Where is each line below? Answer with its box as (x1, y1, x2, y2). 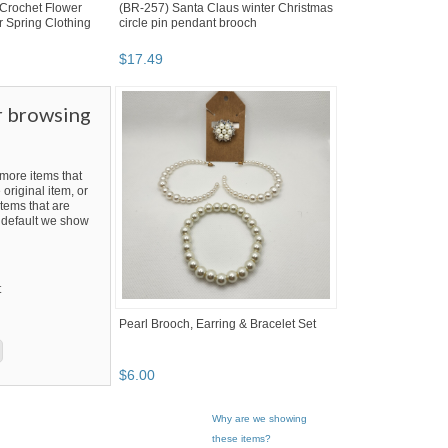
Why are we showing (212, 413, 307, 425)
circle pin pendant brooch (119, 16, 257, 31)
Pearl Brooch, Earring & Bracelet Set (119, 317, 316, 332)
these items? (212, 433, 271, 445)
